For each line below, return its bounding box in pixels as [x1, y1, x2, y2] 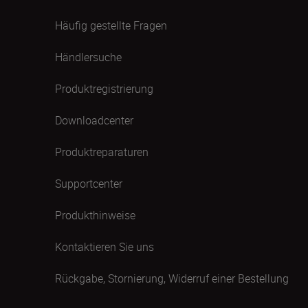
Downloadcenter [55, 113, 133, 128]
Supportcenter [55, 176, 122, 191]
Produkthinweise [55, 208, 135, 223]
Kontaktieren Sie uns [55, 239, 154, 254]
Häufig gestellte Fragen [55, 18, 167, 33]
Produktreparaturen [55, 144, 148, 159]
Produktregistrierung [55, 81, 153, 96]
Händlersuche [55, 49, 122, 65]
